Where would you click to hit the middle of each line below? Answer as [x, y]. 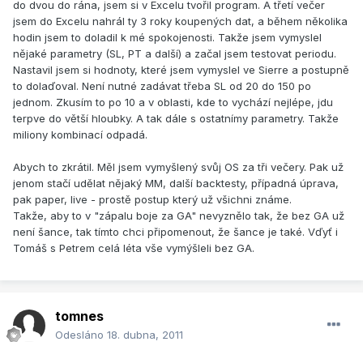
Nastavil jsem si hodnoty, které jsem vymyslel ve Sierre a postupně [181, 70]
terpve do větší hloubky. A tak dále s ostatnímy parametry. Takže [176, 119]
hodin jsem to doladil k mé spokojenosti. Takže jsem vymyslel [167, 38]
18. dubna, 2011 [145, 335]
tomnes [79, 316]
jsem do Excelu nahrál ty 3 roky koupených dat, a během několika [180, 21]
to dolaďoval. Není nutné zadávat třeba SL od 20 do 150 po [162, 86]
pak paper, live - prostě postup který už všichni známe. [152, 200]
